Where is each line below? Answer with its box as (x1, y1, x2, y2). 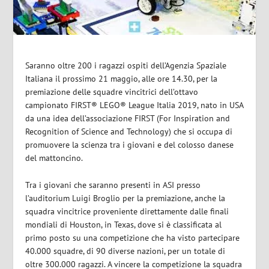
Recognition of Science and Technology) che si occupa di (25, 126, 233, 138)
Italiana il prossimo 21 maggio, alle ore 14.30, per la (25, 73, 218, 85)
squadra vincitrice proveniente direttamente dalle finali (25, 205, 229, 217)
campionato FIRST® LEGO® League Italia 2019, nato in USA (25, 100, 244, 111)
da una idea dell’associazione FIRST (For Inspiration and (25, 113, 231, 124)
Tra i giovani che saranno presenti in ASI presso (25, 179, 201, 190)
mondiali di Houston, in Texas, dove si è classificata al (25, 219, 222, 230)
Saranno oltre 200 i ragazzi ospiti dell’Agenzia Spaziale (25, 60, 227, 71)
